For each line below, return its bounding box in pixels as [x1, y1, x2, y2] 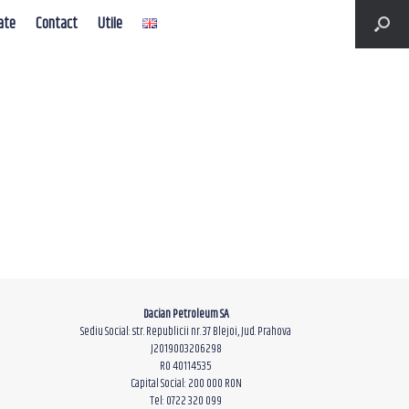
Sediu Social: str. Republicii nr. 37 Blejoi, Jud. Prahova [80, 322, 292, 341]
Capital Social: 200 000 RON [130, 374, 242, 393]
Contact [36, 11, 79, 36]
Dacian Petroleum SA [142, 305, 229, 324]
